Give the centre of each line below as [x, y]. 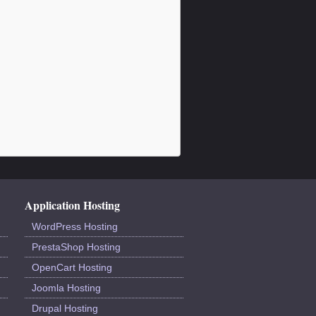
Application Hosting [72, 205]
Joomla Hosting [66, 287]
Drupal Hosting [65, 308]
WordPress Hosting [75, 226]
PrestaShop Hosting [76, 247]
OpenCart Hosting [72, 267]
